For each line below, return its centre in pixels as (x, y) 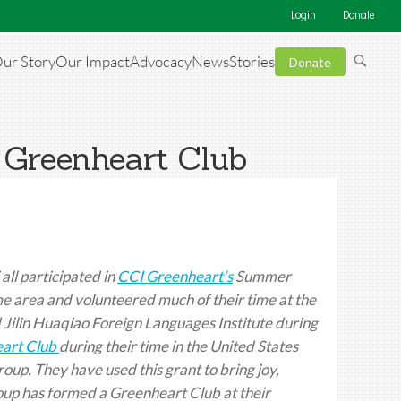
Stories (252, 62)
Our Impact (93, 62)
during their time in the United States (179, 346)
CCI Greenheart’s (175, 276)
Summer (262, 276)
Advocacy (161, 62)
